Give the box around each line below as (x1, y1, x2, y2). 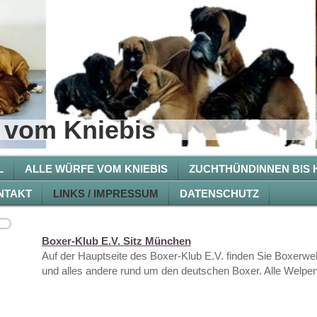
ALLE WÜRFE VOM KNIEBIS (25, 163, 168, 175)
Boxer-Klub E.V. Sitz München (42, 235, 191, 247)
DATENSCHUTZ (180, 188, 259, 200)
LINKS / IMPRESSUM (53, 188, 158, 200)
